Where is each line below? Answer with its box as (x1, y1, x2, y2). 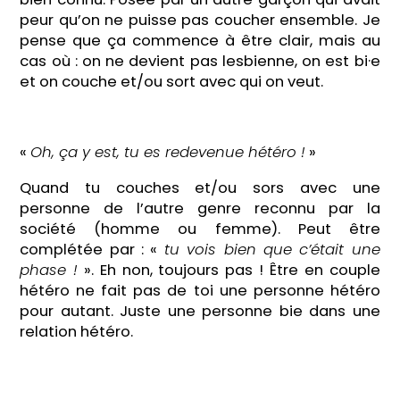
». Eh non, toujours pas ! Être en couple (78, 260, 380, 281)
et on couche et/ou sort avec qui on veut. (20, 71, 324, 93)
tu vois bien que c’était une (163, 239, 380, 261)
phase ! (20, 260, 79, 281)
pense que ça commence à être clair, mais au (20, 30, 380, 52)
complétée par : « (20, 239, 164, 261)
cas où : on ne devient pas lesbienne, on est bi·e (20, 51, 380, 72)
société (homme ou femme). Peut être (20, 219, 380, 240)
